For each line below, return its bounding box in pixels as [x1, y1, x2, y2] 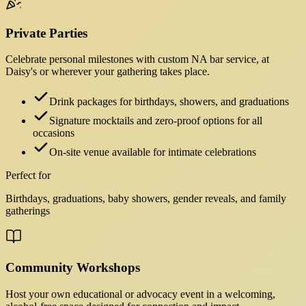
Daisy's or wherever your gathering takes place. [5, 66, 210, 78]
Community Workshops [5, 260, 140, 275]
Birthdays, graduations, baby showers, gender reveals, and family [5, 193, 286, 205]
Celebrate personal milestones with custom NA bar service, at [5, 53, 269, 66]
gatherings [5, 205, 50, 217]
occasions [33, 127, 74, 139]
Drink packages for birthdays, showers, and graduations [49, 96, 289, 108]
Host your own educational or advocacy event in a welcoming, [5, 288, 275, 300]
